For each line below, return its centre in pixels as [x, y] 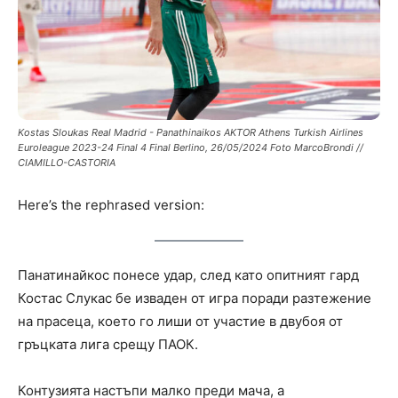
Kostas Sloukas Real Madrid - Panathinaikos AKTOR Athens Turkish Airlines [191, 132]
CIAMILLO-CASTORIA [67, 162]
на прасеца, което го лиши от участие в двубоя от [180, 321]
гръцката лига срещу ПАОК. [108, 344]
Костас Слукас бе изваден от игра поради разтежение [195, 298]
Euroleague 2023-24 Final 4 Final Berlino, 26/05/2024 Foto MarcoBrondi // [191, 147]
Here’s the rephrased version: [111, 204]
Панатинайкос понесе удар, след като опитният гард [188, 275]
